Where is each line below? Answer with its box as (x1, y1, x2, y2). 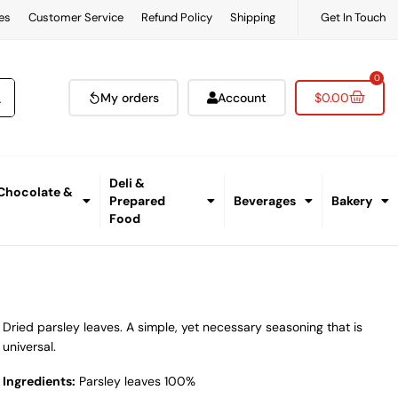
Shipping (229, 10, 275, 25)
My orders (100, 90, 160, 107)
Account (218, 90, 267, 107)
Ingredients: (3, 373, 76, 390)
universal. (3, 338, 57, 355)
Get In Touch (320, 10, 386, 25)
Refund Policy (140, 10, 212, 25)
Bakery (331, 193, 373, 210)
